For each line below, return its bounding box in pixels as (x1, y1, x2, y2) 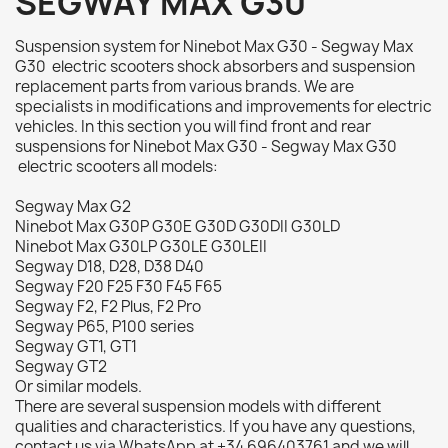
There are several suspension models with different (15, 396, 381, 417)
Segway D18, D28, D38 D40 (15, 256, 204, 277)
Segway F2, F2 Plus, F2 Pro (15, 296, 201, 317)
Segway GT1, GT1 (15, 336, 137, 357)
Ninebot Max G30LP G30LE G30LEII (15, 236, 267, 257)
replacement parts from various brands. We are (15, 76, 354, 97)
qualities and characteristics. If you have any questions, (15, 416, 416, 437)
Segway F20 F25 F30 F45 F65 (15, 276, 222, 297)
